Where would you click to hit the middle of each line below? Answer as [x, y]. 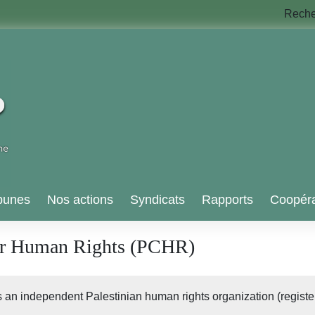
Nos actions [80, 199]
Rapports [227, 199]
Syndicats [157, 199]
